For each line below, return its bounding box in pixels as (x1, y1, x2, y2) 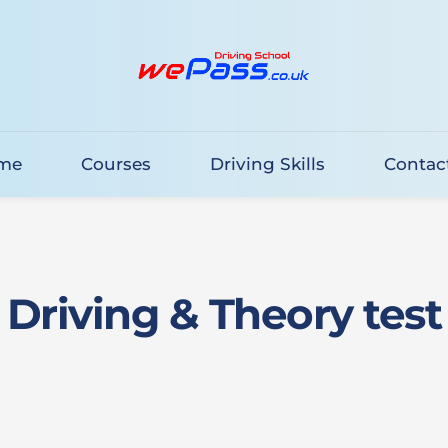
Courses (80, 154, 151, 174)
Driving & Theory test (6, 288, 442, 340)
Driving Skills (209, 154, 325, 174)
